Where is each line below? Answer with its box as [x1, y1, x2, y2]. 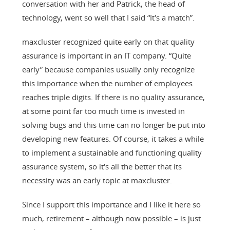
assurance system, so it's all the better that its [22, 161, 182, 171]
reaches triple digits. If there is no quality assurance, [22, 91, 205, 102]
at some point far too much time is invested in [22, 105, 185, 116]
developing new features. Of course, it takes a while [22, 133, 204, 144]
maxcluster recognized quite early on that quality [22, 36, 195, 47]
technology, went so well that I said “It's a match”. [22, 12, 195, 23]
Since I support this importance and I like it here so [22, 199, 201, 209]
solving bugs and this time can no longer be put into [22, 119, 205, 130]
